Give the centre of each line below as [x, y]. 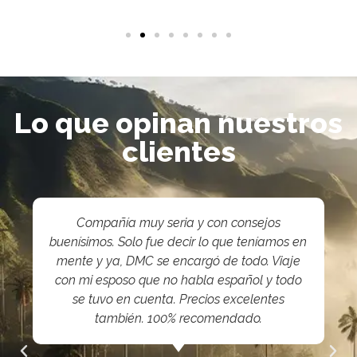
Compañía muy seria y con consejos [178, 222]
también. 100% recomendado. [178, 318]
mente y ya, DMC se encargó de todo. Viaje [178, 261]
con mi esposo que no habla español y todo [178, 280]
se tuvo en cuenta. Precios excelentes [178, 299]
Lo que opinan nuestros [178, 122]
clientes [178, 151]
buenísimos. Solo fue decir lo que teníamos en [178, 241]
